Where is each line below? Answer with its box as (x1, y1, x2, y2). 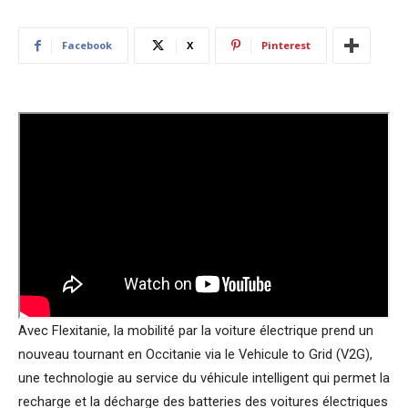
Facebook (62, 38, 112, 53)
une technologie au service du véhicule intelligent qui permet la (18, 370, 390, 387)
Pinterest (261, 38, 311, 53)
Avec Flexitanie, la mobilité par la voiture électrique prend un (18, 322, 373, 340)
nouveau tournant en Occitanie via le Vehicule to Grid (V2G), (18, 346, 372, 363)
